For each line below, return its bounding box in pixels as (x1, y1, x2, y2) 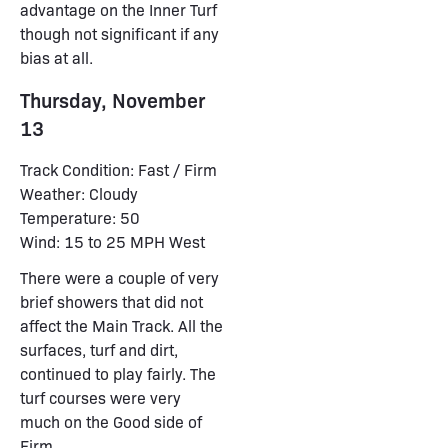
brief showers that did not (20, 291, 203, 312)
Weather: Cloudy (20, 183, 138, 204)
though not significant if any (20, 23, 219, 44)
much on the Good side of (20, 411, 202, 432)
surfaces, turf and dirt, (20, 339, 178, 360)
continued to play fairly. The (20, 363, 216, 384)
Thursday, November (20, 86, 205, 113)
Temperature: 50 (20, 207, 140, 228)
